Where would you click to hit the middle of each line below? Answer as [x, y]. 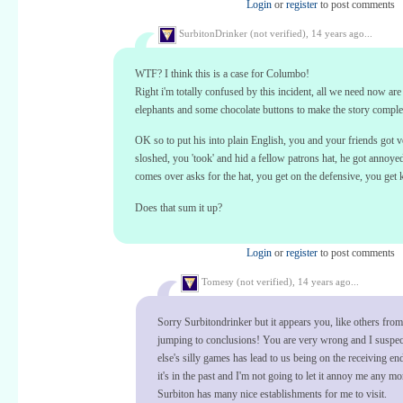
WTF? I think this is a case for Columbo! [222, 73]
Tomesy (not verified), [248, 282]
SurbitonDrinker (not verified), [244, 34]
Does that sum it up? [179, 207]
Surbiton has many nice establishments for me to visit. [272, 394]
